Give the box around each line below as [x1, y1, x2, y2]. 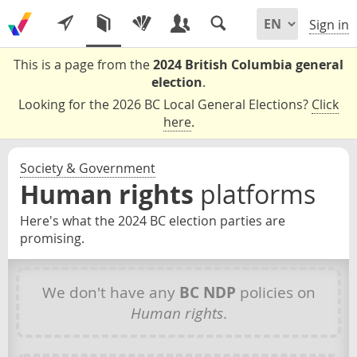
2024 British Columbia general [153, 56, 343, 73]
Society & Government [20, 159, 155, 177]
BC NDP [178, 282, 236, 303]
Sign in [309, 16, 349, 34]
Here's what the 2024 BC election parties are [20, 212, 285, 229]
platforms [200, 177, 316, 211]
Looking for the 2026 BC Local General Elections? [18, 96, 312, 113]
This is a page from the [14, 56, 153, 73]
